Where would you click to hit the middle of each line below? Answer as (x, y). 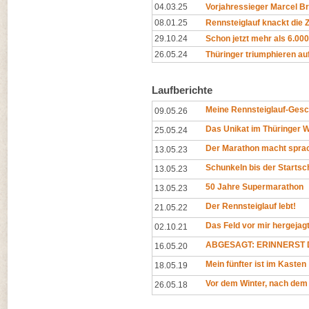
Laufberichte (182, 90)
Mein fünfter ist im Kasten (256, 264)
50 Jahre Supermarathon (255, 187)
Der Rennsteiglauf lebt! (251, 206)
